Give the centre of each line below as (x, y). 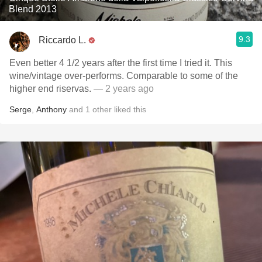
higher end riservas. (51, 89)
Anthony (51, 109)
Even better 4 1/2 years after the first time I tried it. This (121, 63)
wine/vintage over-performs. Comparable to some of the (124, 76)
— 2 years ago (124, 89)
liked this (129, 109)
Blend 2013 (33, 9)
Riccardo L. (62, 40)
